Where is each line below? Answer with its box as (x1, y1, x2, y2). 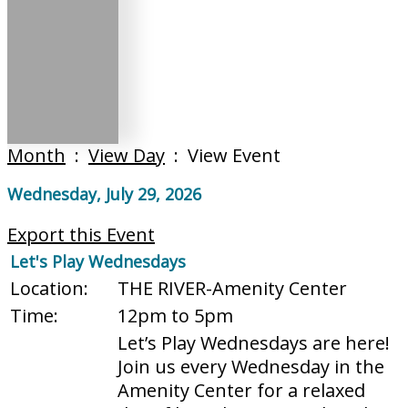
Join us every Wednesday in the (117, 354, 384, 379)
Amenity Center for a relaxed (117, 378, 365, 403)
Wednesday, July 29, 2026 (7, 183, 201, 205)
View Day (88, 143, 165, 168)
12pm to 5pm (117, 303, 233, 328)
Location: (10, 276, 88, 301)
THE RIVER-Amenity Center (117, 276, 347, 301)
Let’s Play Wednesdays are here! (117, 331, 390, 355)
